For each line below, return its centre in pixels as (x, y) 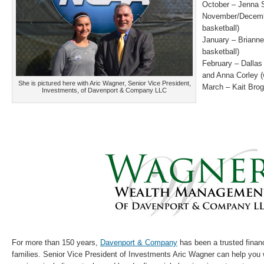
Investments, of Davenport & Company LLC (104, 90)
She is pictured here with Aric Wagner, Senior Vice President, (104, 83)
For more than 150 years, (56, 242)
